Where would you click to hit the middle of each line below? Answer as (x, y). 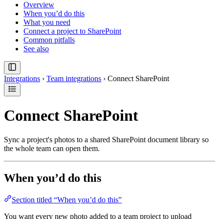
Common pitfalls (49, 40)
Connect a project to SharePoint (72, 31)
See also (36, 48)
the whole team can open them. (52, 148)
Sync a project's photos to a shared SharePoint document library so (106, 139)
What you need (47, 22)
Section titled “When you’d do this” (67, 199)
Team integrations (74, 78)
